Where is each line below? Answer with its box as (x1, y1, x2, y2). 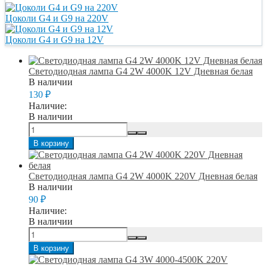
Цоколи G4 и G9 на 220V (5, 13, 108, 23)
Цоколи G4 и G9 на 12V (5, 34, 104, 45)
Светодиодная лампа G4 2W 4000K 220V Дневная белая (29, 170, 257, 181)
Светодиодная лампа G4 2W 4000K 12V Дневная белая (29, 66, 253, 76)
